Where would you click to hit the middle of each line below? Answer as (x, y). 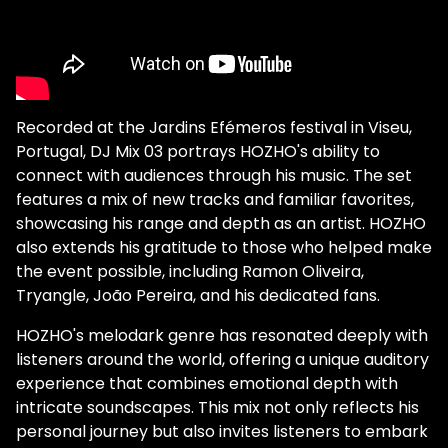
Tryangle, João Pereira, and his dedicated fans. (198, 296)
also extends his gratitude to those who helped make (224, 248)
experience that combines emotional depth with (207, 384)
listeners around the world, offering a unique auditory (222, 360)
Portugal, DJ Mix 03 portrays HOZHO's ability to (198, 152)
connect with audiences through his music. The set (214, 176)
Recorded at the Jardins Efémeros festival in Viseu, (214, 128)
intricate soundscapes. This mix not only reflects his (217, 408)
